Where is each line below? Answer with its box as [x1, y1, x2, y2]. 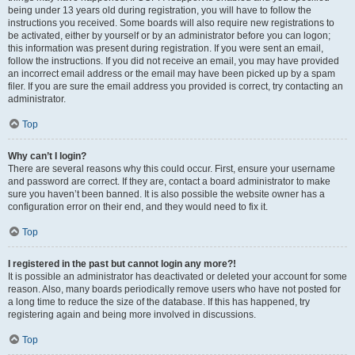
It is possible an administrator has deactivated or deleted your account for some [8, 271, 347, 282]
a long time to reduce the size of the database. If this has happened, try [8, 296, 310, 307]
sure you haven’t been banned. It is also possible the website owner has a [8, 189, 325, 200]
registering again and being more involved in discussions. [8, 309, 256, 320]
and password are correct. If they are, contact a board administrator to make [8, 176, 330, 187]
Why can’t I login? [8, 151, 86, 162]
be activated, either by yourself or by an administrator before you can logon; [8, 30, 330, 41]
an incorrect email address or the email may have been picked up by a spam [8, 68, 335, 79]
